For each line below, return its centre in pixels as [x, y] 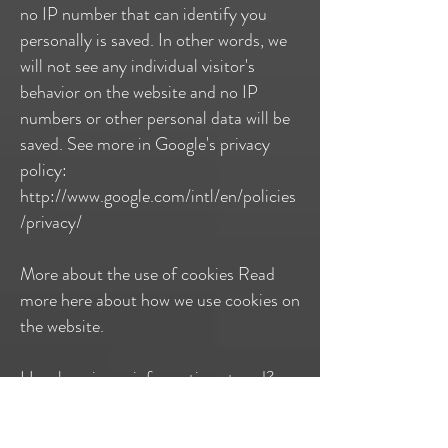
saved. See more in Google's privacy [145, 144]
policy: [43, 170]
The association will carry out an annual [158, 404]
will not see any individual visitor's [137, 66]
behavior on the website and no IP [139, 92]
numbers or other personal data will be [155, 118]
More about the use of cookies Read [147, 274]
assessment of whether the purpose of [154, 430]
